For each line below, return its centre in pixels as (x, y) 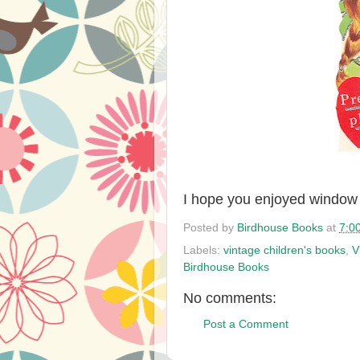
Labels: (203, 250)
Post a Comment (246, 324)
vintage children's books (284, 250)
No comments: (230, 298)
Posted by (210, 227)
